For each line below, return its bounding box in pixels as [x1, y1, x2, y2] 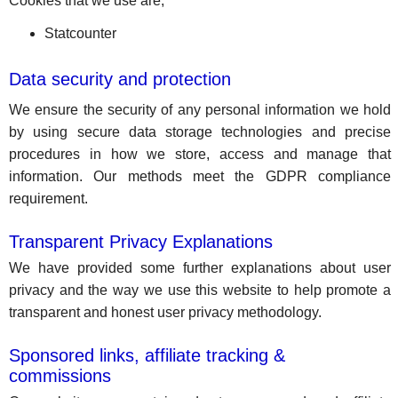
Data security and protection [9, 69, 231, 89]
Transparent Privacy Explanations [9, 232, 273, 251]
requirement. [9, 191, 88, 206]
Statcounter [44, 26, 116, 41]
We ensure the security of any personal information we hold [9, 102, 392, 117]
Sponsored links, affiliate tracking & [9, 346, 285, 365]
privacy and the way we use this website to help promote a [9, 283, 392, 298]
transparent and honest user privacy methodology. [9, 305, 322, 320]
